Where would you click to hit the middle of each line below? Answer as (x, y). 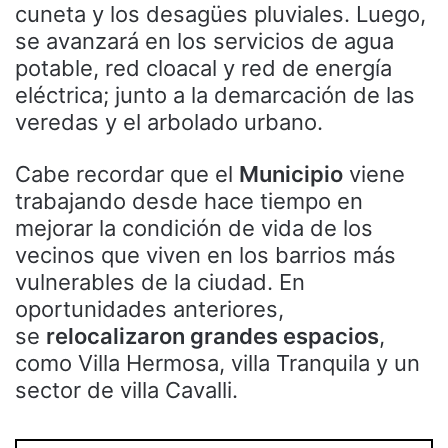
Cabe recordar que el (127, 173)
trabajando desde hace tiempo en (189, 200)
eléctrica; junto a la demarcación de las (215, 94)
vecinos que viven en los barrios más (205, 254)
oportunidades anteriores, (149, 308)
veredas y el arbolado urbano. (169, 121)
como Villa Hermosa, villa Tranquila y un (217, 362)
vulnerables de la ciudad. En (160, 281)
